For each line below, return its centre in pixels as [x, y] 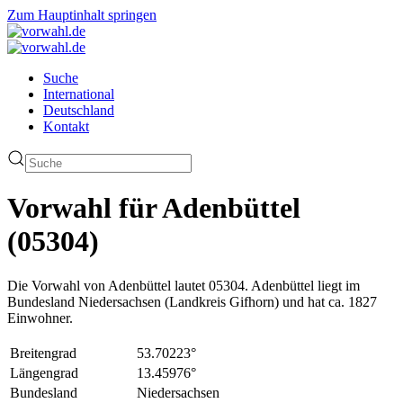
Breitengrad [43, 353]
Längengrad [44, 372]
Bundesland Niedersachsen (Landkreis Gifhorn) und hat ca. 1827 [192, 301]
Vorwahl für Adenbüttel [154, 208]
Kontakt [66, 126]
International [79, 94]
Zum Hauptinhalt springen [82, 15]
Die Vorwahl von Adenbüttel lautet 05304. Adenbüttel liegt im [184, 285]
